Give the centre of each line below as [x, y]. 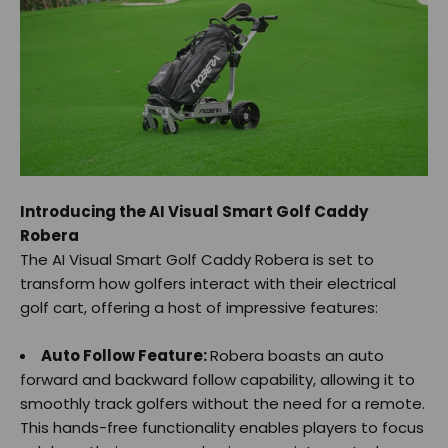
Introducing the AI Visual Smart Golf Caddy [194, 211]
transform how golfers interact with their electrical [208, 283]
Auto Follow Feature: [125, 355]
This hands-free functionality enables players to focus [222, 427]
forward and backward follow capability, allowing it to [217, 379]
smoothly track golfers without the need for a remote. [222, 403]
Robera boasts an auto [297, 355]
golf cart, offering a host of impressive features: [199, 307]
